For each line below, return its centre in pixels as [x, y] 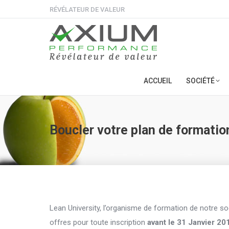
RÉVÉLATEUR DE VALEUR [87, 9]
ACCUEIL [157, 81]
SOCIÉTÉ [200, 81]
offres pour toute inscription [98, 222]
